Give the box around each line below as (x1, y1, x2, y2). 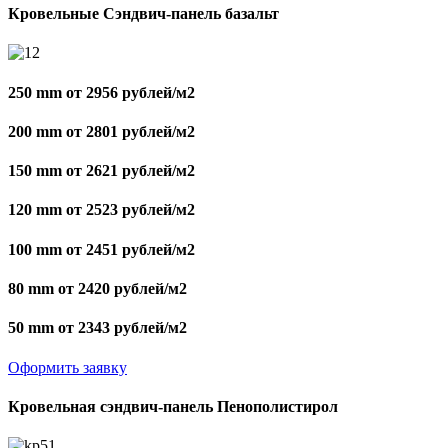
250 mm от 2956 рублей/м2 (8, 83, 195, 101)
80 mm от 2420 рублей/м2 (8, 280, 187, 297)
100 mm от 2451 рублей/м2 (8, 240, 195, 258)
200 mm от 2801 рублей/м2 (8, 122, 195, 140)
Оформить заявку (8, 358, 127, 376)
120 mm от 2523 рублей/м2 (8, 201, 195, 219)
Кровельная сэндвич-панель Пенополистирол (8, 397, 338, 415)
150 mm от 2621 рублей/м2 (8, 162, 195, 180)
